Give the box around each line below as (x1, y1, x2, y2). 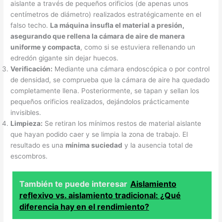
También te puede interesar (19, 178, 127, 189)
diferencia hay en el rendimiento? (19, 201, 149, 212)
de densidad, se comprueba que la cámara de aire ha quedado (10, 75, 210, 84)
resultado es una (10, 141, 66, 149)
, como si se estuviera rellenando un (80, 43, 196, 51)
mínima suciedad (65, 141, 123, 149)
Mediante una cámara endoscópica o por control (53, 64, 210, 73)
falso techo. (10, 21, 51, 29)
